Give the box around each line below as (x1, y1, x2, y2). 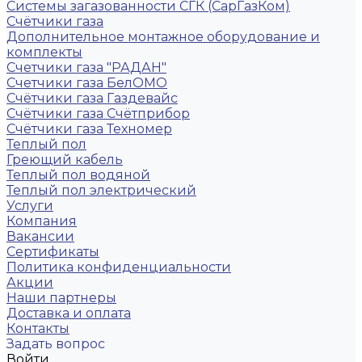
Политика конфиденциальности (6, 259, 231, 275)
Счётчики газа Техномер (6, 121, 172, 137)
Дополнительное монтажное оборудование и (6, 29, 320, 44)
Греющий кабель (6, 152, 123, 167)
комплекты (6, 44, 82, 60)
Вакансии (6, 229, 74, 244)
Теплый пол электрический (6, 183, 196, 198)
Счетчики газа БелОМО (6, 75, 167, 90)
